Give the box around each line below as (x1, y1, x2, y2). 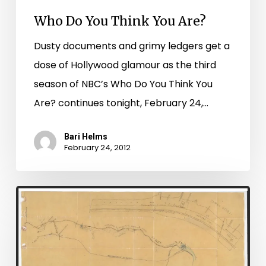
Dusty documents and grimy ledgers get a (33, 39, 230, 53)
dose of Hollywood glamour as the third (33, 58, 216, 72)
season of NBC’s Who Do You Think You (33, 77, 213, 91)
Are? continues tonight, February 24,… (33, 96, 208, 110)
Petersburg (15, 188, 68, 202)
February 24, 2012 (64, 142, 131, 153)
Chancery (15, 207, 62, 221)
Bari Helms (64, 132, 107, 141)
